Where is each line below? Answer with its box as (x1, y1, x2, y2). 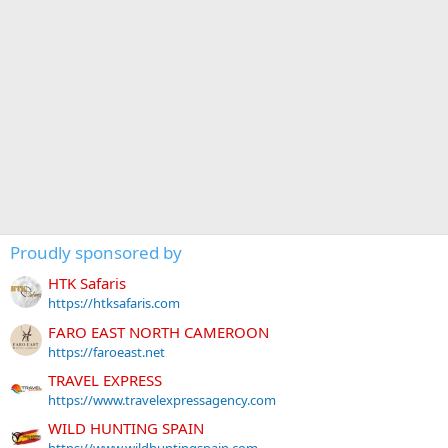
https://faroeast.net (48, 342, 165, 361)
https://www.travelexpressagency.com (48, 391, 276, 410)
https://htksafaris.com (48, 294, 180, 313)
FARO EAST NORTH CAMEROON (48, 321, 269, 342)
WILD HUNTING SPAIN (48, 418, 204, 439)
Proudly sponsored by (10, 241, 182, 265)
